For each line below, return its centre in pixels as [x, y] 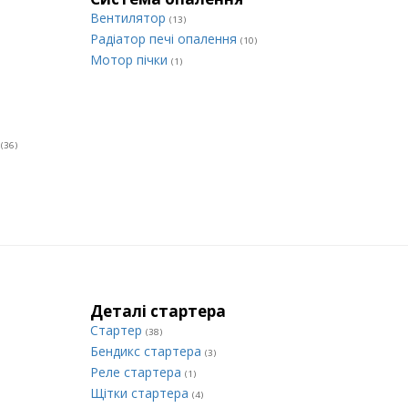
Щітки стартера [141, 393]
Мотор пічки [131, 60]
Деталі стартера [158, 311]
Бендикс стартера [148, 351]
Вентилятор [130, 18]
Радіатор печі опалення [165, 39]
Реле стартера [138, 372]
